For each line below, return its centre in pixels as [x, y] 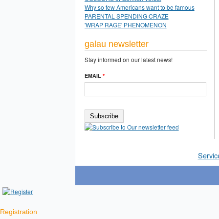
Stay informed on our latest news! [128, 59]
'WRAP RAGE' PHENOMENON [125, 25]
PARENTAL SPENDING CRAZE [126, 16]
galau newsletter [116, 44]
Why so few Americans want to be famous [139, 7]
